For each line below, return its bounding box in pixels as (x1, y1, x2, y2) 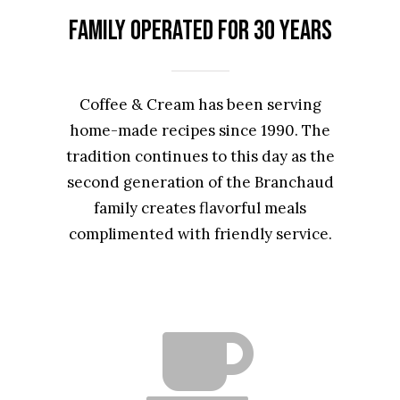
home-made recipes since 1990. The (70, 120, 330, 140)
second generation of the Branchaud (66, 171, 334, 192)
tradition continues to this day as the (65, 146, 335, 166)
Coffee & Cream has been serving (79, 94, 321, 114)
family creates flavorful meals (94, 197, 306, 218)
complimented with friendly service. (68, 223, 332, 244)
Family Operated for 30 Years (68, 15, 332, 48)
